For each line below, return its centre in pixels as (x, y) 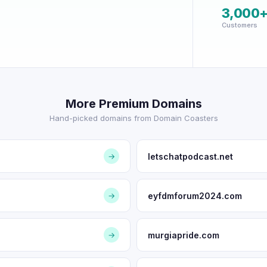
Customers (239, 25)
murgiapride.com (184, 235)
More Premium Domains (133, 104)
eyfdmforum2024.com (195, 195)
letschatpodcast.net (190, 156)
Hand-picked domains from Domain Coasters (133, 118)
